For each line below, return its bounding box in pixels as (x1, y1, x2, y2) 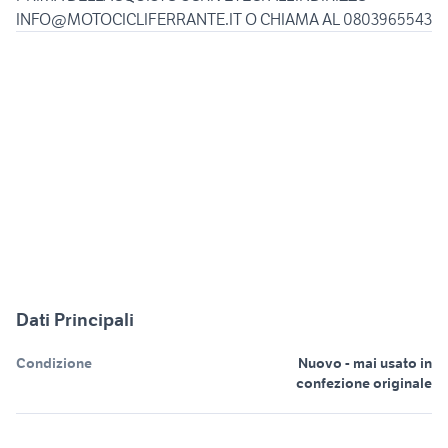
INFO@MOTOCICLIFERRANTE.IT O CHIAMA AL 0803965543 (16, 8, 432, 29)
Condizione (16, 353, 92, 372)
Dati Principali (16, 307, 134, 331)
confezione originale (296, 373, 432, 392)
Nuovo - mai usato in (298, 353, 432, 372)
